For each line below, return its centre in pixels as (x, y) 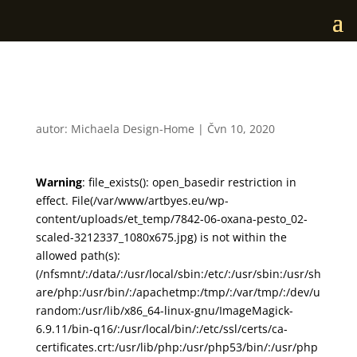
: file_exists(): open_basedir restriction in (189, 182)
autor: (53, 129)
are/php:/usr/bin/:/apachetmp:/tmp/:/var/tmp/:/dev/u (178, 292)
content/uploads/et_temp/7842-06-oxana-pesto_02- (171, 219)
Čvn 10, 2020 (241, 129)
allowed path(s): (78, 255)
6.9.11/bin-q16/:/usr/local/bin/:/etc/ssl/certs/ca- (161, 329)
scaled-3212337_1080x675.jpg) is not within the (161, 237)
